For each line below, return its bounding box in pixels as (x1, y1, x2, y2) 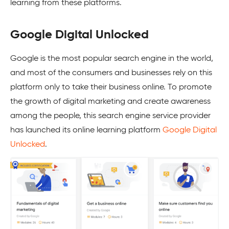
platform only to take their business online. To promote (10, 83, 212, 91)
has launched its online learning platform (10, 126, 163, 134)
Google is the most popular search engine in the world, (10, 55, 213, 63)
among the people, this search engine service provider (10, 112, 211, 120)
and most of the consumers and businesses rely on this (10, 69, 212, 77)
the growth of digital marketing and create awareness (10, 98, 211, 106)
